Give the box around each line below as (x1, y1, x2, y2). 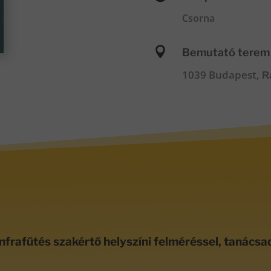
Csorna (181, 11, 215, 25)
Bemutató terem (181, 45, 270, 59)
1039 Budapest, (181, 67, 262, 82)
